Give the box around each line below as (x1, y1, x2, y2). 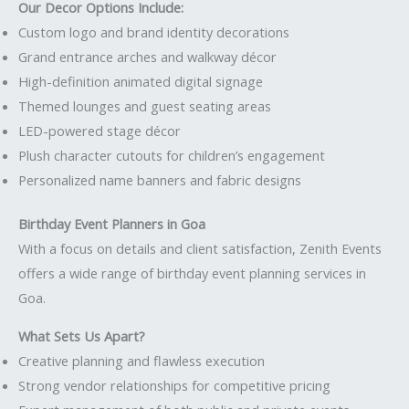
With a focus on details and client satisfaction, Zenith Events (18, 239, 382, 258)
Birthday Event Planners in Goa (18, 215, 205, 234)
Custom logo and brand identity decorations (18, 22, 289, 41)
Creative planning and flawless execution (18, 351, 265, 370)
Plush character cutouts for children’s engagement (18, 145, 325, 164)
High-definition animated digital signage (18, 71, 263, 90)
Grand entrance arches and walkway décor (18, 47, 277, 66)
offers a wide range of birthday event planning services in (18, 264, 366, 283)
